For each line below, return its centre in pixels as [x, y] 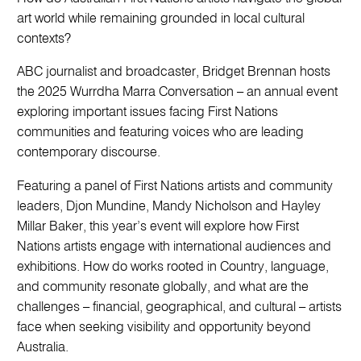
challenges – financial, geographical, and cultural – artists [180, 307]
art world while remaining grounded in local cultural [161, 19]
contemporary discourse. [89, 153]
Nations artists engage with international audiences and [174, 247]
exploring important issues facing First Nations [148, 113]
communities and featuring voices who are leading [161, 133]
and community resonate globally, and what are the [163, 287]
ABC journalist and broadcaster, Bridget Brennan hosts [174, 73]
